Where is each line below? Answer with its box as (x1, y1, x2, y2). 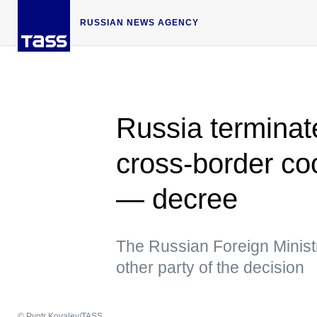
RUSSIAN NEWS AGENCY (80, 17, 199, 28)
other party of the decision (116, 258, 304, 277)
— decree (116, 183, 238, 214)
